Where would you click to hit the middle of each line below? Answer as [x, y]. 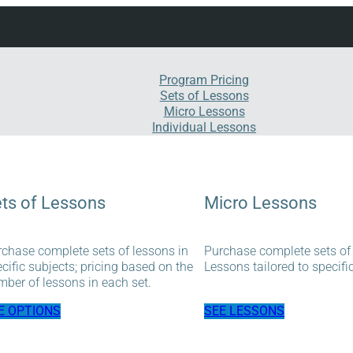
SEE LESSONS [245, 311]
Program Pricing [204, 80]
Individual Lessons [204, 127]
